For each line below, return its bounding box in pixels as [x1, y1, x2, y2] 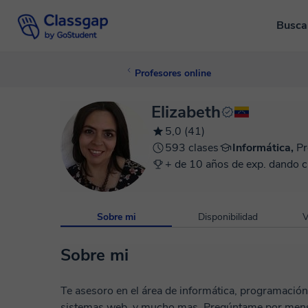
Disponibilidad [197, 210, 258, 223]
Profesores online [135, 67, 211, 80]
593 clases [165, 140, 219, 155]
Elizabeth [151, 101, 221, 123]
